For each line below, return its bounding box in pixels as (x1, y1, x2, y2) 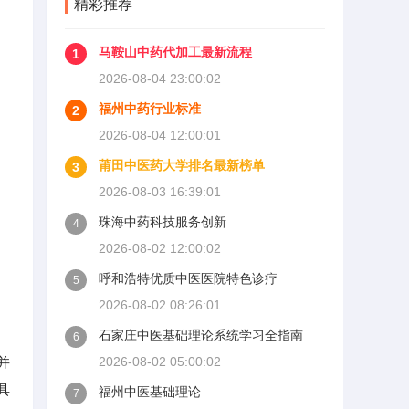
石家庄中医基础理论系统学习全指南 (99, 328, 303, 342)
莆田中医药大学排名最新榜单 (99, 158, 265, 173)
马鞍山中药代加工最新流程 (99, 45, 252, 59)
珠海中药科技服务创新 (99, 215, 226, 229)
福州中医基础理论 (99, 384, 201, 399)
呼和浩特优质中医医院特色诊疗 (99, 271, 278, 286)
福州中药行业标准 (99, 101, 201, 116)
